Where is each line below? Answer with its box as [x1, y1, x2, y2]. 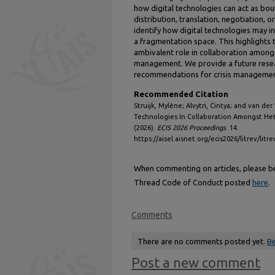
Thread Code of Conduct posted [134, 178, 252, 187]
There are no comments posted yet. [137, 236, 267, 246]
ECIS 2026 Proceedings [157, 124, 226, 131]
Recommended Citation [134, 90, 228, 98]
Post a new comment [131, 254, 260, 270]
